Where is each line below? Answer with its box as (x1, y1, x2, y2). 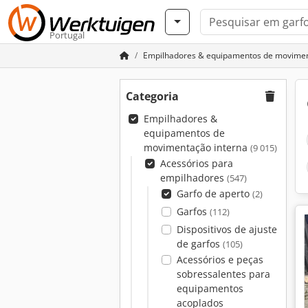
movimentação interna (143, 141, 250, 154)
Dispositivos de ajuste (176, 223, 277, 236)
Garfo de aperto (176, 187, 252, 200)
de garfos (176, 237, 223, 250)
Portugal (49, 29, 85, 41)
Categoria (126, 89, 179, 104)
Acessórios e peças (176, 253, 263, 266)
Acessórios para (159, 157, 233, 170)
